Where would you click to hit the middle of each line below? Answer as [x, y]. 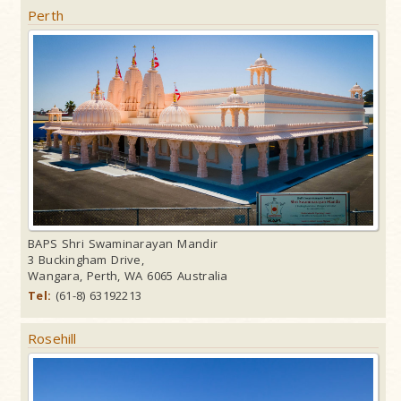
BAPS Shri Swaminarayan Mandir [123, 244]
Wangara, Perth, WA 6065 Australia [128, 276]
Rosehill [52, 339]
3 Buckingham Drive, [86, 260]
